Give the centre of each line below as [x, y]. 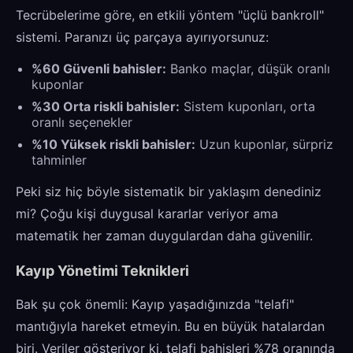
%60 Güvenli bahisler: [99, 69]
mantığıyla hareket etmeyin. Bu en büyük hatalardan [170, 326]
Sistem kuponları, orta [247, 106]
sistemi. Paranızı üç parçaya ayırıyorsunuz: [142, 37]
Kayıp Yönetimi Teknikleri [102, 271]
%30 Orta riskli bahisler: [106, 106]
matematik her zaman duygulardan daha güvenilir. [164, 236]
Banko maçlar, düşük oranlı [248, 69]
